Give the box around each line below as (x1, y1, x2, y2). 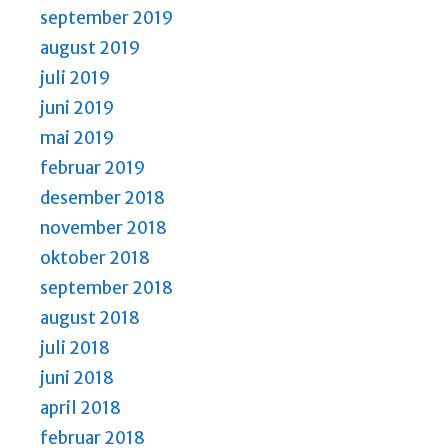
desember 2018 (40, 186, 165, 209)
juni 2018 (40, 366, 114, 389)
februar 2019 (40, 156, 145, 179)
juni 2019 (40, 96, 114, 119)
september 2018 (40, 276, 173, 299)
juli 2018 (40, 336, 110, 359)
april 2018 (40, 396, 121, 419)
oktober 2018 (40, 246, 150, 269)
